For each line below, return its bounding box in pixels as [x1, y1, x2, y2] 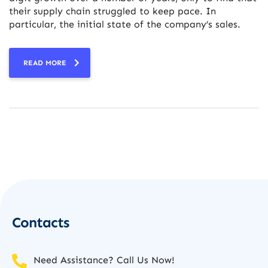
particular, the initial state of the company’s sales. [9, 19, 240, 31]
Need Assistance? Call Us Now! [33, 254, 175, 266]
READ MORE [23, 59, 66, 68]
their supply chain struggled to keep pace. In [9, 5, 216, 17]
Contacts [12, 214, 69, 232]
